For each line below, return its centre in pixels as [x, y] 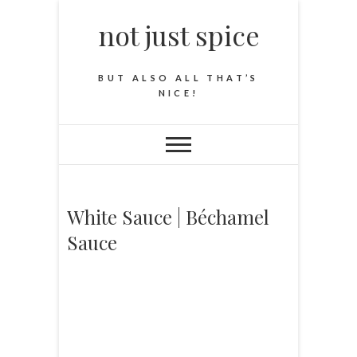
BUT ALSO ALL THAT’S [178, 78]
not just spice [178, 35]
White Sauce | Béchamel [168, 217]
